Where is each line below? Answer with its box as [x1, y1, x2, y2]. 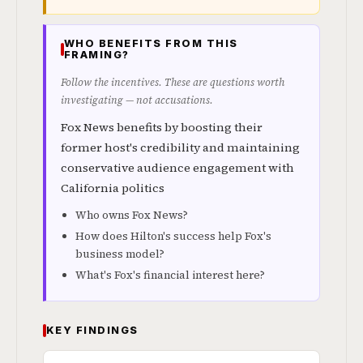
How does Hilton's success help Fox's [75, 228, 271, 244]
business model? [75, 246, 164, 262]
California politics [61, 180, 164, 196]
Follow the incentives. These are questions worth [61, 75, 284, 89]
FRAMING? [64, 49, 130, 61]
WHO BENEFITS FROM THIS [64, 37, 238, 49]
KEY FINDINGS [46, 324, 139, 336]
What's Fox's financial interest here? [75, 267, 265, 283]
